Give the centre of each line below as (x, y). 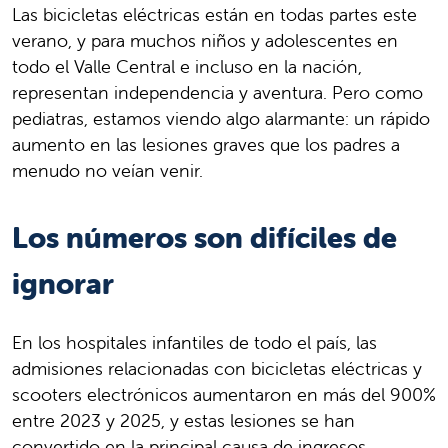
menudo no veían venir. (107, 170)
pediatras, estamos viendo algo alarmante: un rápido (221, 118)
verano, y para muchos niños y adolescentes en (205, 40)
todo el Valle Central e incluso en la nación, (187, 66)
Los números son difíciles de (204, 237)
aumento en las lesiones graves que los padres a (206, 144)
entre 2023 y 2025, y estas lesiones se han (183, 420)
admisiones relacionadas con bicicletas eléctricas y (217, 368)
